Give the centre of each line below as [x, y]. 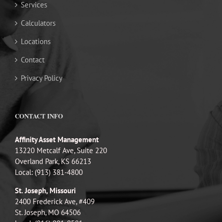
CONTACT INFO [39, 115]
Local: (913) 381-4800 [49, 172]
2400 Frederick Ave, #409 [55, 201]
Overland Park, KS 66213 [53, 161]
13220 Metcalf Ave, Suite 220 [61, 150]
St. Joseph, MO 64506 [48, 212]
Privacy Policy [42, 78]
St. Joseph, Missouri [45, 190]
